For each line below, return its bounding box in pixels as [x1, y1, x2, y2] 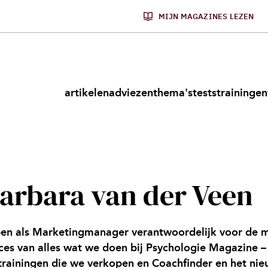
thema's [153, 86, 193, 99]
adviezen [109, 86, 153, 99]
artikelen [65, 86, 109, 99]
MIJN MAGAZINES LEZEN [158, 11, 254, 22]
